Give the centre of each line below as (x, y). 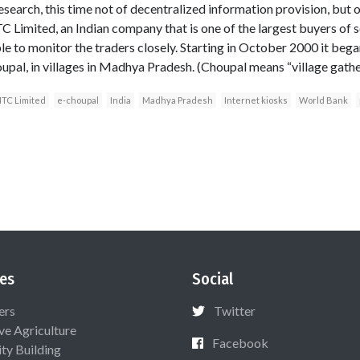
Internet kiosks (256, 100)
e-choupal (78, 100)
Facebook (240, 342)
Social (213, 278)
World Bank (323, 100)
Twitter (235, 310)
